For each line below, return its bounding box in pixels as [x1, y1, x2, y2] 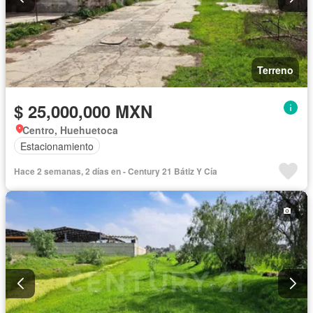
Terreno [257, 63, 293, 78]
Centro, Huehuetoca [22, 123, 118, 138]
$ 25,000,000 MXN [14, 99, 152, 124]
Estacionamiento [20, 138, 94, 153]
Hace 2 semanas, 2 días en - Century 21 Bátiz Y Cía [14, 165, 217, 178]
